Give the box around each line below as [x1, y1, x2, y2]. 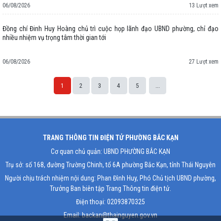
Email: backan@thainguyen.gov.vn [64, 211, 157, 219]
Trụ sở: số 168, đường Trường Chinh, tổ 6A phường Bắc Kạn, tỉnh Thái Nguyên [5, 161, 216, 169]
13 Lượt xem [189, 2, 219, 9]
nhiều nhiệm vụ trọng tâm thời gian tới [2, 34, 106, 42]
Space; [2, 97, 22, 105]
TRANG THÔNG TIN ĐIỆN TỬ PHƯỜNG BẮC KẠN [42, 134, 179, 142]
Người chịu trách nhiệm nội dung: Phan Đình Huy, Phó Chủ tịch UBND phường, [5, 174, 216, 182]
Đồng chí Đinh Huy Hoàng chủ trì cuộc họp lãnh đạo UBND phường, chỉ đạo [2, 25, 219, 33]
